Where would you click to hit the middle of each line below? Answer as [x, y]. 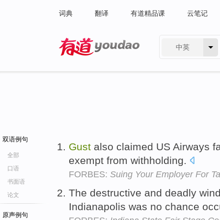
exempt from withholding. [129, 160]
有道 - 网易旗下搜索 [90, 62]
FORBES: [89, 174]
